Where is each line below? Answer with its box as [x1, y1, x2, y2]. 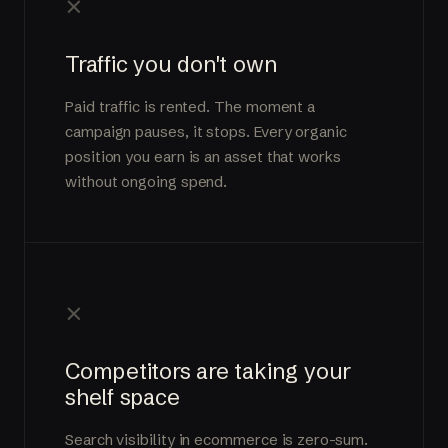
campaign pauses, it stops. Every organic [65, 121, 347, 141]
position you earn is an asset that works [65, 146, 341, 166]
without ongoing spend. [65, 171, 228, 191]
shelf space [65, 383, 180, 411]
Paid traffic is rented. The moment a [65, 96, 316, 116]
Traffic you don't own [65, 50, 278, 78]
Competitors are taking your [65, 357, 352, 385]
